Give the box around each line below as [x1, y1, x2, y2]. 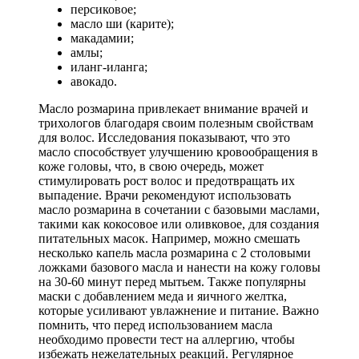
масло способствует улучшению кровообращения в [38, 144, 318, 159]
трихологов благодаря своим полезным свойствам [38, 115, 313, 130]
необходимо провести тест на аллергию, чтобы [38, 332, 295, 346]
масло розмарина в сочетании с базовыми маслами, [38, 202, 320, 216]
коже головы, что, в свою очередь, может [38, 159, 264, 173]
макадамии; [71, 30, 134, 45]
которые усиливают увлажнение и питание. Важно [38, 303, 319, 317]
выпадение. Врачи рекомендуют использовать [38, 188, 291, 202]
